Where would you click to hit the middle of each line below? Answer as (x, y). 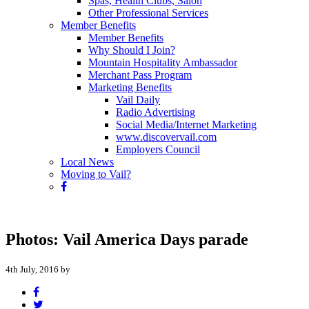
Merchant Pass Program (140, 75)
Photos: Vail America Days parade (127, 239)
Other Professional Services (148, 13)
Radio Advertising (156, 112)
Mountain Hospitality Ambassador (163, 62)
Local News (87, 162)
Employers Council (158, 149)
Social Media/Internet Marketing (186, 124)
